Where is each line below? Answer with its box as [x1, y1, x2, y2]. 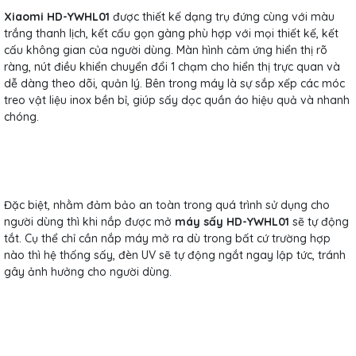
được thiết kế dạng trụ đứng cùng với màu [110, 9, 335, 24]
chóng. [4, 109, 39, 124]
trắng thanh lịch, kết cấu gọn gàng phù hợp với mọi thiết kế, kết [4, 25, 339, 41]
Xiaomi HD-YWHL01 [4, 9, 110, 24]
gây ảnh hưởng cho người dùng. [4, 264, 172, 279]
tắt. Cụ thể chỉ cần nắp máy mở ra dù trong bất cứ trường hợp [4, 230, 331, 246]
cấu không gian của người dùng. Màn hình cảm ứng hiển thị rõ [4, 42, 327, 57]
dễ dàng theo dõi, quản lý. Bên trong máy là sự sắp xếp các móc [4, 75, 345, 91]
